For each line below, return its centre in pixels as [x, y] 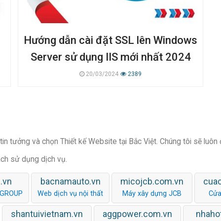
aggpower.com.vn [137, 214]
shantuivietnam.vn [47, 214]
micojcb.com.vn [152, 181]
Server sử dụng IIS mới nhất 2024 [110, 57]
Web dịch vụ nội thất [70, 193]
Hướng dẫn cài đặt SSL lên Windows [110, 40]
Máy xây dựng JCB [152, 193]
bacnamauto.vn [70, 181]
